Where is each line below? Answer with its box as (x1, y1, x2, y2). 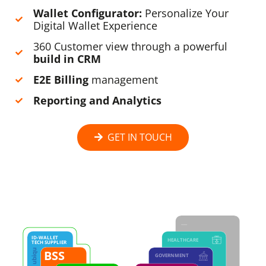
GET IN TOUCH (107, 130, 172, 144)
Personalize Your (142, 6, 229, 20)
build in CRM (33, 52, 102, 66)
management (91, 72, 159, 87)
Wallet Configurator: (33, 6, 142, 20)
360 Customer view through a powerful (33, 39, 228, 53)
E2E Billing (33, 72, 92, 87)
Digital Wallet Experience (33, 18, 158, 33)
